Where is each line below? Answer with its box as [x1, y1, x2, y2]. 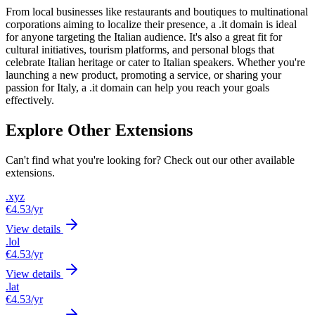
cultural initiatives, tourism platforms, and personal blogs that [6, 43, 274, 56]
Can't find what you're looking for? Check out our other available [6, 153, 295, 166]
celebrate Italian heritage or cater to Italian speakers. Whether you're [6, 56, 305, 68]
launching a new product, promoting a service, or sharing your [6, 68, 281, 81]
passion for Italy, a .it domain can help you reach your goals [6, 81, 269, 94]
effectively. [6, 94, 54, 106]
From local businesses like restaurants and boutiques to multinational [6, 5, 308, 18]
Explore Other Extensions [6, 120, 193, 139]
